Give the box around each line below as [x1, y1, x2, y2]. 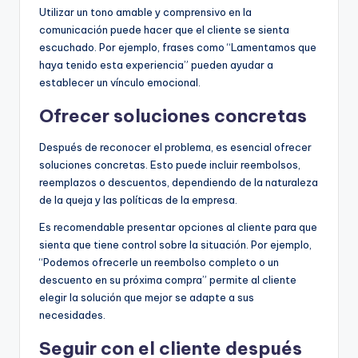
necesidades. [39, 308, 105, 321]
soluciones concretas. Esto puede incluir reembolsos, [39, 157, 300, 171]
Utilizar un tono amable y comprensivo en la [39, 5, 252, 18]
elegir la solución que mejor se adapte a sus [39, 290, 254, 304]
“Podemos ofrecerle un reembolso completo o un [39, 255, 279, 268]
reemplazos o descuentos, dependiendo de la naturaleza [39, 175, 318, 189]
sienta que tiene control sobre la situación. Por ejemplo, [39, 237, 312, 251]
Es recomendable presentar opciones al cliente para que [39, 220, 317, 233]
